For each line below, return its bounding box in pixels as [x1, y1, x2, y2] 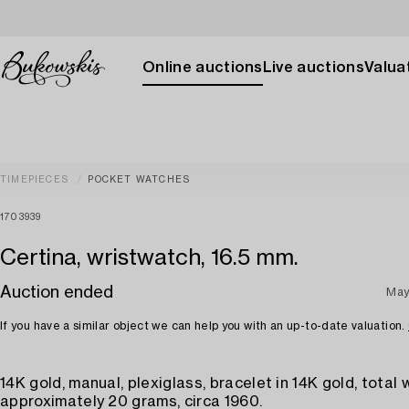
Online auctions [142, 60, 263, 75]
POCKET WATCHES [88, 175, 191, 184]
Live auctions [262, 60, 364, 75]
